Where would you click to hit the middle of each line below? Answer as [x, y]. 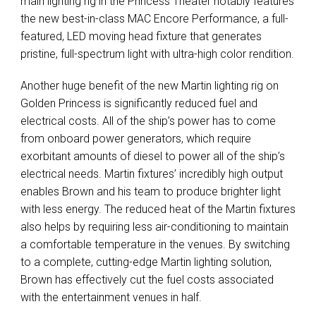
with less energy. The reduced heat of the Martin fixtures [158, 209]
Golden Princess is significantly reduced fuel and [139, 104]
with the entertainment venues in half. [111, 298]
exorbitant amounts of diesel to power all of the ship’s [153, 157]
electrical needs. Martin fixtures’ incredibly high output [152, 174]
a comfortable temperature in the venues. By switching [155, 245]
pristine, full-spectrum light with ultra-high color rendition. [157, 54]
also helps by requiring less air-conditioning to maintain [154, 227]
